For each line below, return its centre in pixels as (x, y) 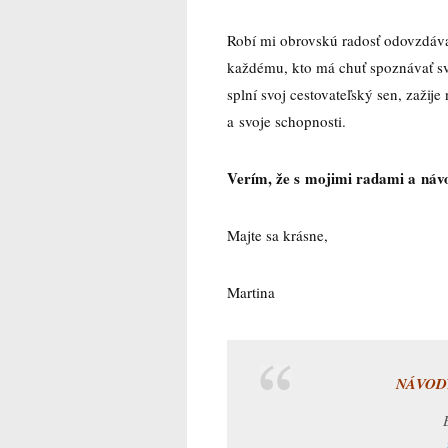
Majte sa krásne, (277, 234)
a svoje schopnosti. (289, 120)
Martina (251, 291)
